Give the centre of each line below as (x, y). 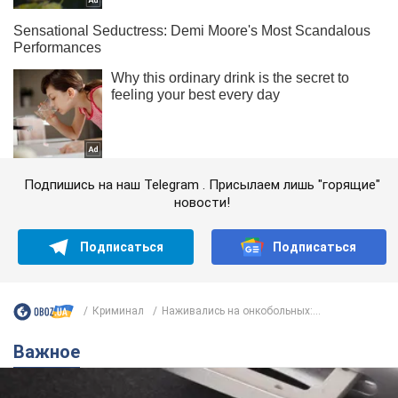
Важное (52, 351)
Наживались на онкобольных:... (241, 311)
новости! (202, 202)
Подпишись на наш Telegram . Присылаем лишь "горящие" (202, 184)
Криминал (118, 311)
